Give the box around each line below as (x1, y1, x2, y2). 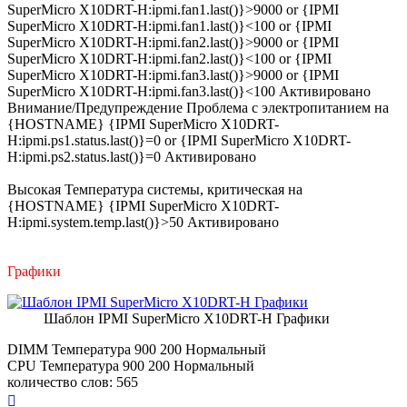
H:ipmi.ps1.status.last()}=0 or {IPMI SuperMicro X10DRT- (7, 132, 351, 148)
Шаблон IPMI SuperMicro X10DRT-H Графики (44, 310, 330, 326)
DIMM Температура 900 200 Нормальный (7, 341, 266, 357)
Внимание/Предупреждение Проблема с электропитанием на (7, 99, 389, 115)
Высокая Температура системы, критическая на (7, 181, 303, 197)
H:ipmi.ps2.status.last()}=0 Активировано (7, 148, 256, 164)
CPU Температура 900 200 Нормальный (7, 357, 254, 373)
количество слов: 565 (7, 373, 138, 390)
